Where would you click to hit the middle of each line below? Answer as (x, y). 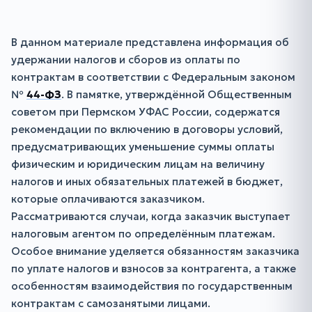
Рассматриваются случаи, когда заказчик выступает (151, 216)
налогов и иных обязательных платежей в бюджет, (147, 181)
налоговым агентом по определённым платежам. (143, 234)
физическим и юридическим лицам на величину (138, 164)
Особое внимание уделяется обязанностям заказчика (155, 251)
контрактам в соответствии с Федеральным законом (153, 77)
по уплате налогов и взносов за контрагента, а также (154, 268)
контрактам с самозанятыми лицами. (111, 303)
